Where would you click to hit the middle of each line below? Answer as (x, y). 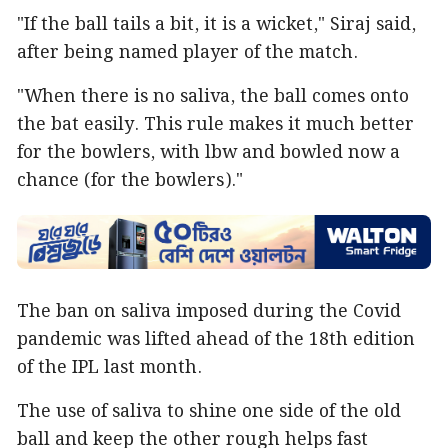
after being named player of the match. (187, 53)
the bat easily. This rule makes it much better (215, 125)
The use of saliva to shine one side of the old (209, 411)
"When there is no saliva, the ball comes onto (213, 97)
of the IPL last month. (109, 367)
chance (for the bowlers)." (130, 181)
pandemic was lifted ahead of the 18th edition (216, 339)
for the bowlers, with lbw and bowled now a (208, 153)
